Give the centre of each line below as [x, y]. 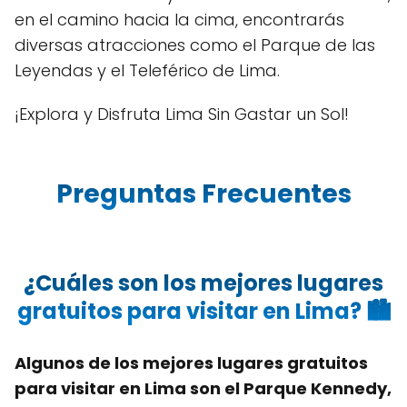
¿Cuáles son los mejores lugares [203, 283]
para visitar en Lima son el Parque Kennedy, [203, 388]
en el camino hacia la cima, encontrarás [179, 19]
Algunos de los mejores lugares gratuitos [191, 362]
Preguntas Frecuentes [203, 194]
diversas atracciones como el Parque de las [195, 45]
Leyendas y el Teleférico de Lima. [147, 70]
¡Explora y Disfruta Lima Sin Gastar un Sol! [182, 114]
